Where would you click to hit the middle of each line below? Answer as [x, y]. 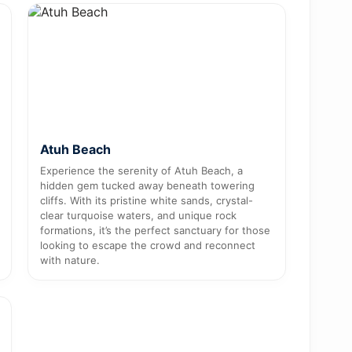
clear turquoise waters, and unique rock [138, 215]
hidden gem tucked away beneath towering [147, 185]
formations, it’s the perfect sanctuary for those [155, 230]
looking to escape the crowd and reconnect [147, 245]
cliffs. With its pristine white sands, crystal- [146, 200]
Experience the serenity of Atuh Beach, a [141, 170]
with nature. [70, 260]
